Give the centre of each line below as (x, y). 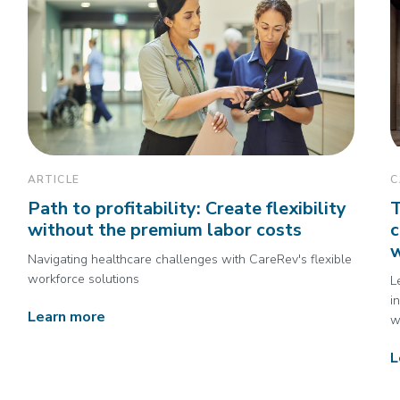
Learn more (66, 317)
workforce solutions (83, 279)
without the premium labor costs (164, 230)
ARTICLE (53, 180)
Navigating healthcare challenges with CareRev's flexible (189, 260)
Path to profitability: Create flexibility (187, 209)
